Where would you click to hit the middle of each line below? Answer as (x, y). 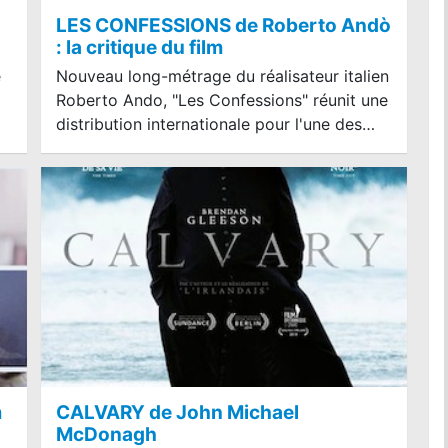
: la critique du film (139, 47)
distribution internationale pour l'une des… (215, 123)
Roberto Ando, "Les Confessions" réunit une (222, 99)
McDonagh (106, 434)
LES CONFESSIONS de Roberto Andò (223, 25)
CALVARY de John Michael (177, 412)
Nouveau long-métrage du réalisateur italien (222, 75)
